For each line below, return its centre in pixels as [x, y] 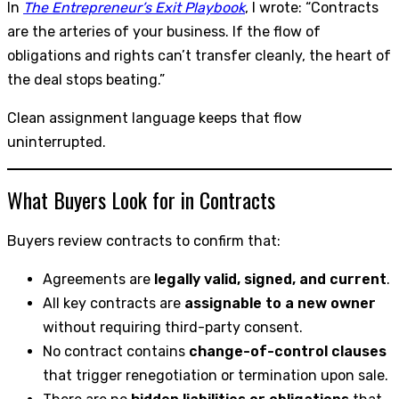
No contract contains [116, 352]
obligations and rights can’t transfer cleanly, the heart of [199, 55]
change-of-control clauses [288, 352]
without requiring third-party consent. [173, 328]
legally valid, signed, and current [270, 280]
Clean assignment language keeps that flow [155, 118]
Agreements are [98, 280]
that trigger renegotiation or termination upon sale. [216, 376]
